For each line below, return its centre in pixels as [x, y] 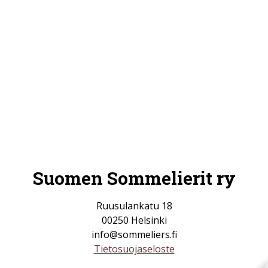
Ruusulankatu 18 [134, 206]
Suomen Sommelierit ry [134, 178]
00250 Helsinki [134, 220]
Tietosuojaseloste [134, 249]
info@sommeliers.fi [134, 235]
